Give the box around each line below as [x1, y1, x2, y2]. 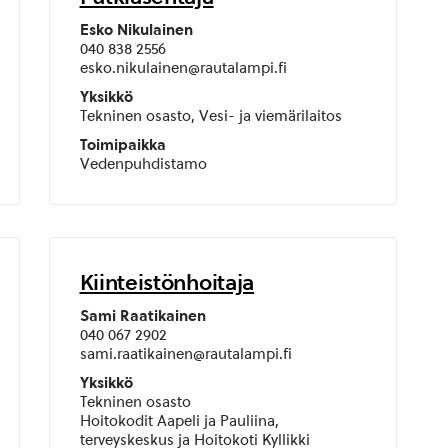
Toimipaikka [79, 136, 166, 154]
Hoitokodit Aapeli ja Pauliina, [79, 412, 279, 430]
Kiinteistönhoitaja [79, 269, 255, 295]
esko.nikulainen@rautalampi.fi [79, 59, 287, 77]
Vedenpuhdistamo [79, 155, 207, 173]
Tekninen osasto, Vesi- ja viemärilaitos [79, 107, 342, 125]
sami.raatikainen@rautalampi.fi [79, 345, 292, 363]
